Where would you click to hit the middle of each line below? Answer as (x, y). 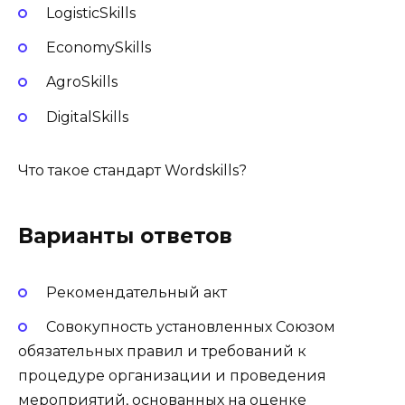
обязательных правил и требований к (162, 351)
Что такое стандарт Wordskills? (132, 170)
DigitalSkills (87, 117)
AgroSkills (81, 82)
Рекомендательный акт (136, 292)
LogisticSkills (90, 13)
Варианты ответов (125, 235)
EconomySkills (98, 48)
